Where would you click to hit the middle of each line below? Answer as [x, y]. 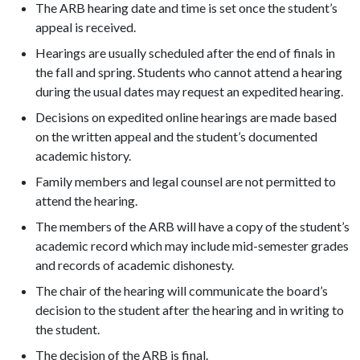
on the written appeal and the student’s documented [176, 136]
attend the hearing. [86, 200]
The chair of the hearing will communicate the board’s [182, 290]
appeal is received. [86, 27]
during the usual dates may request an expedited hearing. [189, 91]
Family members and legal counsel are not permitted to [186, 181]
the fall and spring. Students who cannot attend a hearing [189, 72]
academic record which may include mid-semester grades [192, 245]
